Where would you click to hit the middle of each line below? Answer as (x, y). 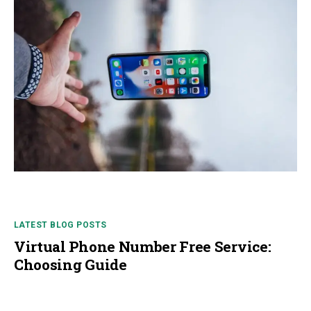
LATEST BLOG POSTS (60, 225)
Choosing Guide (70, 265)
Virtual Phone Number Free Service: (143, 247)
